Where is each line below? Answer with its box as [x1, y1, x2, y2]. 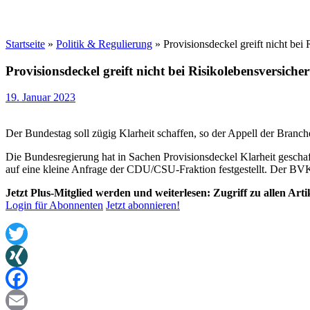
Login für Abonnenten [6, 199, 103, 212]
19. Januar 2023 [6, 91, 75, 104]
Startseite [6, 38, 45, 50]
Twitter [6, 250, 37, 262]
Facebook [6, 294, 48, 307]
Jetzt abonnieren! [106, 199, 180, 212]
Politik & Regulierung [56, 38, 152, 50]
